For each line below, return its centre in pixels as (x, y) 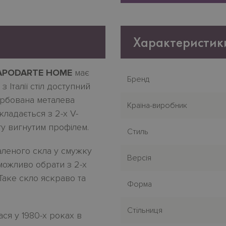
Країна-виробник (157, 105)
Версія (139, 158)
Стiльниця (145, 210)
